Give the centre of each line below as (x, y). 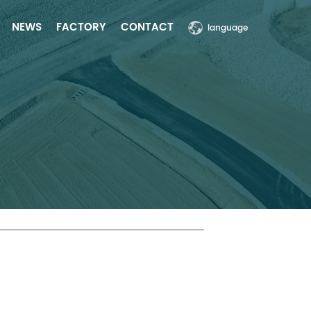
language (228, 28)
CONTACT (147, 28)
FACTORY (81, 28)
